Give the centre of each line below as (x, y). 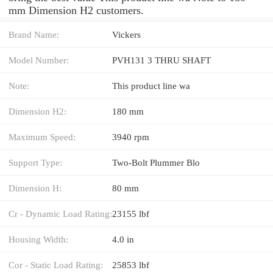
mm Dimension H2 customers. (76, 10)
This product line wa (151, 85)
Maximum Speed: (42, 136)
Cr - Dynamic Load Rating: (60, 213)
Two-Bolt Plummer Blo (156, 162)
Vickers (126, 34)
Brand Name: (34, 34)
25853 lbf (131, 264)
